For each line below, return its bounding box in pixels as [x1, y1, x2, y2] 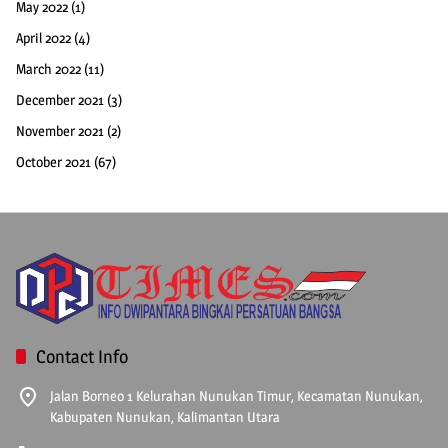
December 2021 [16, 90, 104, 108]
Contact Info [36, 345, 128, 367]
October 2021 [16, 152, 91, 170]
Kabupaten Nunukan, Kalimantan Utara [50, 407, 280, 425]
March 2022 [16, 59, 81, 77]
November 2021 [16, 121, 104, 139]
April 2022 [16, 28, 71, 46]
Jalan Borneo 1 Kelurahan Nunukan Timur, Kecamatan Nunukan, [50, 386, 423, 404]
